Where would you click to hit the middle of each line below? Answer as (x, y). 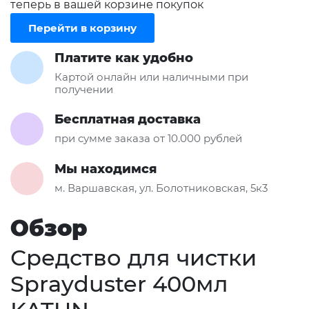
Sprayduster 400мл (119, 283)
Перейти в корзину (82, 28)
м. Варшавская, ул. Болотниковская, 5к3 (161, 188)
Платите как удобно (124, 58)
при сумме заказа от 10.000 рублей (148, 138)
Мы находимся (106, 169)
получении (84, 89)
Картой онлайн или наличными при (151, 77)
